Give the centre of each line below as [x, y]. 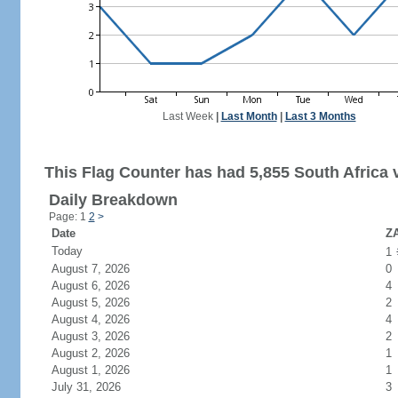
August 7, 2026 [101, 269]
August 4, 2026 [101, 319]
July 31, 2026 [96, 387]
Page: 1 [68, 217]
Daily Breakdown [113, 200]
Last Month [249, 116]
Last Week [187, 116]
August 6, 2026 [101, 286]
